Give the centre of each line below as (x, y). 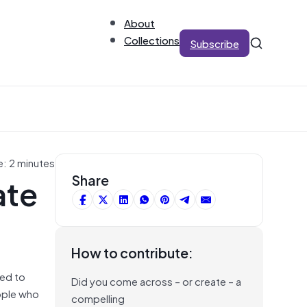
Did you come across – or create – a (156, 281)
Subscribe (214, 43)
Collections (152, 39)
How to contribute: (132, 252)
